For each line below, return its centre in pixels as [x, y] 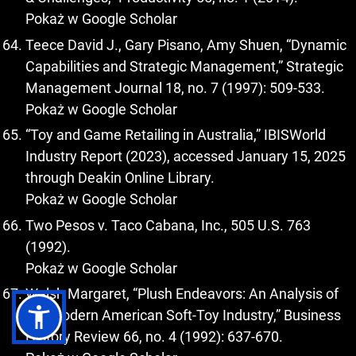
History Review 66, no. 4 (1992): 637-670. [154, 337]
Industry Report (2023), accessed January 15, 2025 [186, 157]
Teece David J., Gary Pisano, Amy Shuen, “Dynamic [186, 44]
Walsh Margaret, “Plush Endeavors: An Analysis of [182, 294]
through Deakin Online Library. [120, 178]
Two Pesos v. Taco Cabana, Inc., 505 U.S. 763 [168, 225]
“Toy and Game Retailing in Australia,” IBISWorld [176, 135]
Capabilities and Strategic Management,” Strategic [184, 66]
